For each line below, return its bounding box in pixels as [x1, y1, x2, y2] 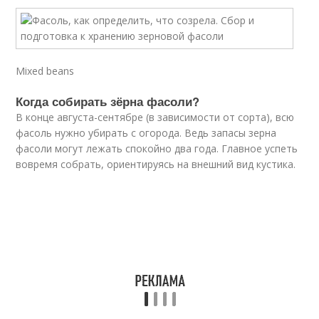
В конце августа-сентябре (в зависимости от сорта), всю [16, 110, 295, 124]
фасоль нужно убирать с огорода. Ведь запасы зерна [16, 126, 277, 140]
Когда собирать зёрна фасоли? [16, 93, 200, 110]
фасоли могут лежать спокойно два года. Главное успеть [16, 142, 298, 155]
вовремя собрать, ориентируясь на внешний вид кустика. [16, 157, 296, 171]
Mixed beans [16, 64, 75, 78]
